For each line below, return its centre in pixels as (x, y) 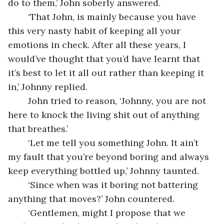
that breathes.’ (39, 128)
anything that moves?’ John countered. (91, 198)
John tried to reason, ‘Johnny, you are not (23, 100)
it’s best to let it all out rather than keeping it (107, 72)
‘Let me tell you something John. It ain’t (23, 142)
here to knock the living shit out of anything (105, 114)
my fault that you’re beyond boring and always (110, 156)
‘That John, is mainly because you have (23, 16)
